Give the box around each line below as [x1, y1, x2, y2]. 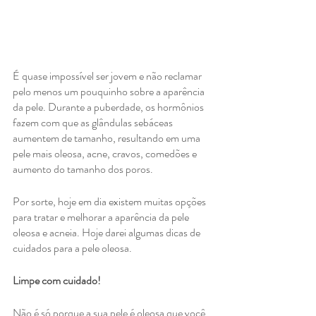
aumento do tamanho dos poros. [13, 161, 155, 178]
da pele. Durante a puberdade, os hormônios [13, 99, 206, 116]
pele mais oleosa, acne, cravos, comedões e [13, 145, 199, 162]
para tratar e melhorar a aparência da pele [13, 209, 191, 226]
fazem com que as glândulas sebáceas [13, 114, 175, 131]
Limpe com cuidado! [13, 272, 103, 289]
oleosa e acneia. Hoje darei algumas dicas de [13, 224, 202, 241]
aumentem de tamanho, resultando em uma [13, 130, 202, 147]
